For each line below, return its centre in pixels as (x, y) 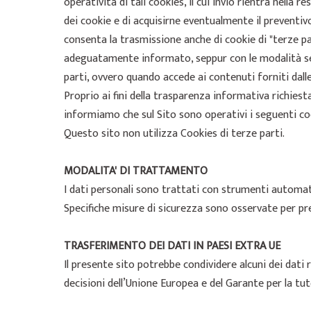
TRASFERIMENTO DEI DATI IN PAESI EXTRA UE (172, 246)
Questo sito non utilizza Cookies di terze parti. (174, 134)
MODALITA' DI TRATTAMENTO (136, 171)
